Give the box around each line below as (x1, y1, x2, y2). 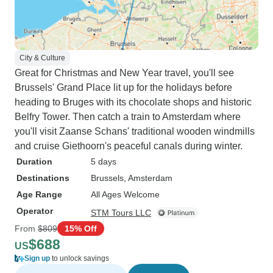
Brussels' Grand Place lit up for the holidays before (15, 82, 232, 93)
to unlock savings (50, 254, 109, 263)
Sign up (24, 254, 50, 263)
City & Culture (19, 54, 65, 62)
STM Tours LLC (91, 208, 151, 218)
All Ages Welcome (91, 190, 160, 199)
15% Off (65, 223, 97, 233)
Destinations (16, 173, 69, 183)
